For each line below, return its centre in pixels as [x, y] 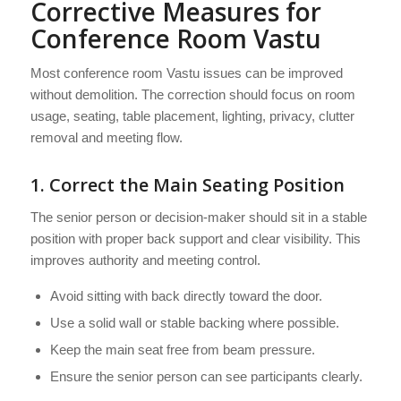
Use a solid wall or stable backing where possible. [194, 322]
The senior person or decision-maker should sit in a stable [198, 218]
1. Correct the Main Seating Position [187, 185]
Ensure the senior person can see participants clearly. [206, 376]
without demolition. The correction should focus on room [192, 95]
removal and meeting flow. [106, 138]
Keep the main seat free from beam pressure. [182, 349]
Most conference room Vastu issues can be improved [186, 73]
